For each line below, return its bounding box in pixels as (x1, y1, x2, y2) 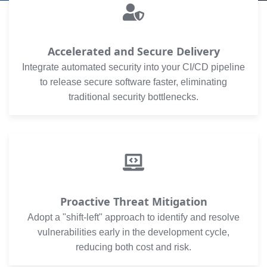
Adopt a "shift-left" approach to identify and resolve (27, 212, 240, 222)
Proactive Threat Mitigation (60, 194, 207, 209)
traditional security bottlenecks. (69, 92, 198, 102)
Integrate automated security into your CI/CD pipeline (22, 62, 245, 72)
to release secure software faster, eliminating (40, 77, 227, 87)
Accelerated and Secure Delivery (47, 44, 220, 58)
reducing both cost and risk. (76, 242, 191, 252)
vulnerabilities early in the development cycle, (38, 227, 229, 237)
